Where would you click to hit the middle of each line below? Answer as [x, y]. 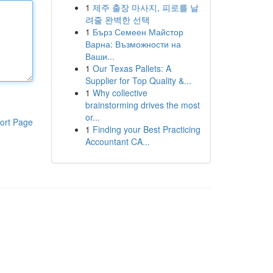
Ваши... [100, 56]
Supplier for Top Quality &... [138, 80]
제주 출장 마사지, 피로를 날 [145, 7]
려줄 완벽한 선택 [117, 19]
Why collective [120, 93]
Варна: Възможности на [133, 44]
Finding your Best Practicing [146, 129]
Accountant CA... [117, 141]
